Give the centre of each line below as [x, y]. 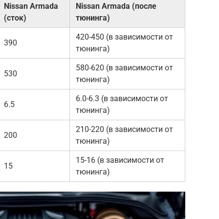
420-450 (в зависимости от [124, 37]
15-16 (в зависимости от [120, 160]
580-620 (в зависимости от [124, 68]
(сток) [15, 18]
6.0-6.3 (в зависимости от [122, 99]
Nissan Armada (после [116, 6]
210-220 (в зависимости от [124, 130]
